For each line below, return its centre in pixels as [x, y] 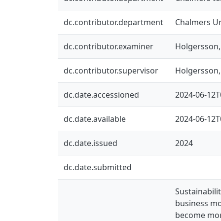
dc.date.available [95, 119]
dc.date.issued [91, 143]
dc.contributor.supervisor [111, 70]
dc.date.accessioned [101, 94]
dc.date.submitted [98, 167]
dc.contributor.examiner [109, 46]
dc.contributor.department [113, 22]
